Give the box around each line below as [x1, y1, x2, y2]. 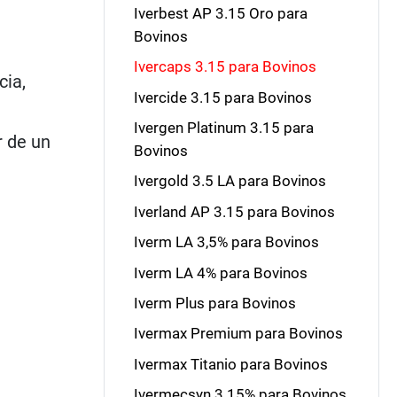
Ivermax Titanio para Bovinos [133, 354, 328, 373]
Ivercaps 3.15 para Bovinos [133, 58, 316, 76]
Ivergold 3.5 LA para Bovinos [133, 172, 326, 191]
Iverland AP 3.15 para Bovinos [133, 202, 335, 221]
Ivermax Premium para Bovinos [133, 324, 343, 343]
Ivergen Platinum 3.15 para [133, 119, 314, 136]
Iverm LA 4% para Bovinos [133, 263, 307, 282]
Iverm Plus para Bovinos [133, 293, 296, 312]
